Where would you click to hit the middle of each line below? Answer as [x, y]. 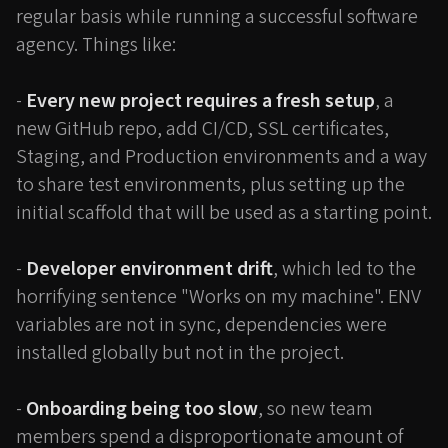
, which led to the [344, 269]
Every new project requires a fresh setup [200, 101]
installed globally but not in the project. [180, 353]
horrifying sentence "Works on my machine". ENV [218, 297]
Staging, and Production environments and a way [221, 157]
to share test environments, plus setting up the [210, 185]
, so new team [315, 409]
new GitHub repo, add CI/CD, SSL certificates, [202, 129]
